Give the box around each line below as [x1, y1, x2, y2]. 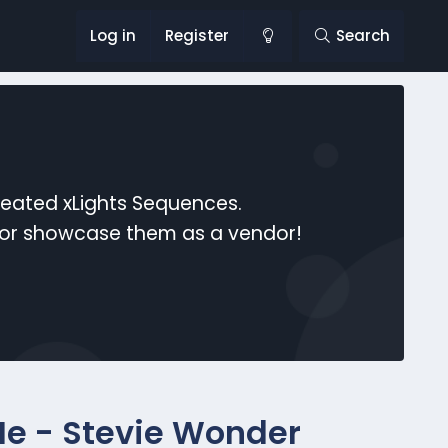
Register [165, 25, 230, 46]
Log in [90, 25, 137, 46]
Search [336, 25, 391, 46]
